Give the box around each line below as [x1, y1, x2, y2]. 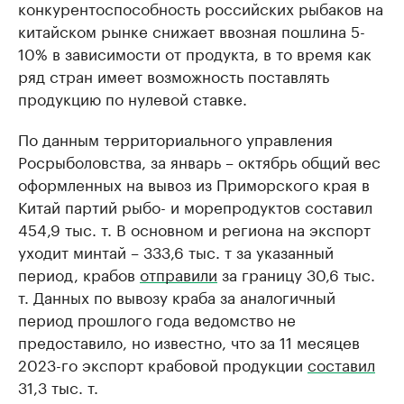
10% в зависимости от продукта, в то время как [18, 41, 372, 64]
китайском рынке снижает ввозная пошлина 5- [18, 18, 365, 41]
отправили [140, 262, 217, 285]
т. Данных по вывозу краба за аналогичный [18, 284, 335, 308]
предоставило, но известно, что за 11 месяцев [18, 329, 360, 353]
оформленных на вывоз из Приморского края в [18, 171, 370, 195]
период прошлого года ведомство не [18, 307, 296, 330]
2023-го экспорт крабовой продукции [18, 352, 308, 375]
